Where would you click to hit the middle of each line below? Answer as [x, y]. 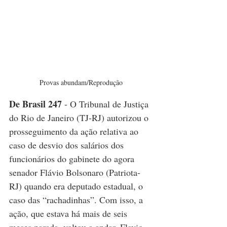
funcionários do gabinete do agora [73, 159]
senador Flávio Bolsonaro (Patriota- [75, 172]
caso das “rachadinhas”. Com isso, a [77, 200]
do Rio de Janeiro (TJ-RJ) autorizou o [80, 118]
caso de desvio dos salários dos [68, 145]
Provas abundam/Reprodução [81, 82]
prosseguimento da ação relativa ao [75, 131]
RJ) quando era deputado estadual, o [77, 186]
